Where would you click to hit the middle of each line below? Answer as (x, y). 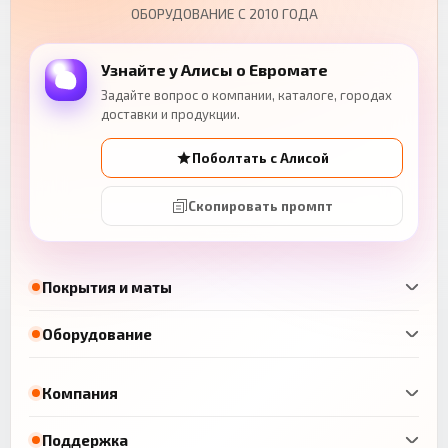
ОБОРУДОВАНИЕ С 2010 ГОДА (224, 14)
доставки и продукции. (170, 114)
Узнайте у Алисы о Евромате (214, 70)
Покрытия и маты (107, 286)
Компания (80, 392)
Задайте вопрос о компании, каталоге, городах (246, 95)
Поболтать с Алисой (260, 158)
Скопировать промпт (260, 206)
